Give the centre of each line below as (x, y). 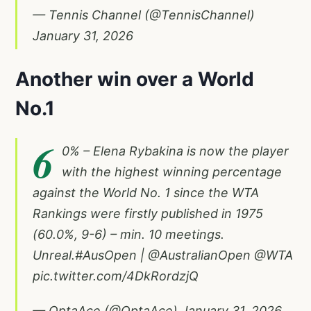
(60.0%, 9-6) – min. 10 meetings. (128, 234)
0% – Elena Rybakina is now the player (175, 151)
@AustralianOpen (199, 255)
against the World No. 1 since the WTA (146, 192)
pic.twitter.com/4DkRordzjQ (116, 276)
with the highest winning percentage (172, 171)
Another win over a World (135, 79)
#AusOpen (106, 255)
